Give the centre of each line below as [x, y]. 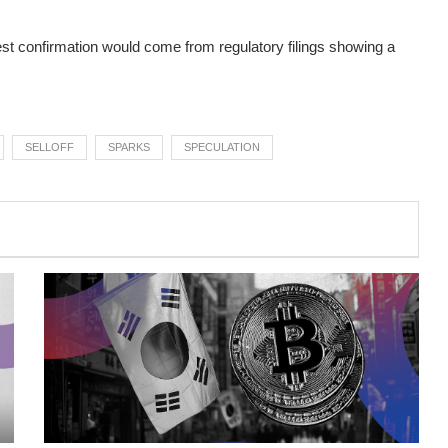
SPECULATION [222, 146]
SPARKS [129, 146]
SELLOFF [49, 146]
